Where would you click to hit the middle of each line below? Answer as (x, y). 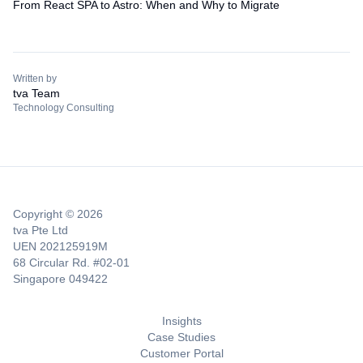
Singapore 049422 (60, 279)
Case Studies (181, 337)
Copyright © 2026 (58, 214)
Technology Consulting (64, 108)
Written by (35, 79)
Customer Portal (181, 353)
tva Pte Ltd (41, 230)
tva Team (36, 93)
